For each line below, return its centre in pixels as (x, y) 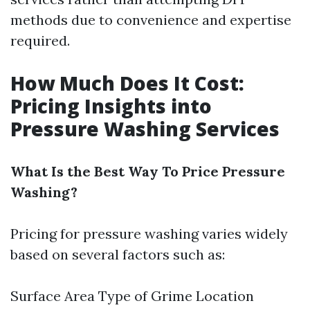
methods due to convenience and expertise (151, 20)
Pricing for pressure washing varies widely (149, 234)
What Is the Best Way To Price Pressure (148, 171)
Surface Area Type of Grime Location (132, 296)
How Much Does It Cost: (127, 83)
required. (40, 40)
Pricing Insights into (111, 106)
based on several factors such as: (118, 254)
